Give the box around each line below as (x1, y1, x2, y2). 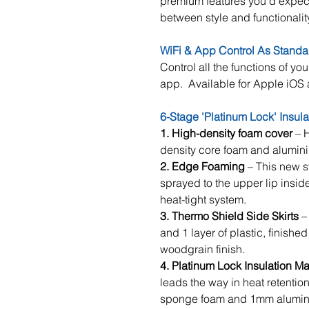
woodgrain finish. (160, 242, 245, 256)
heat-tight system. (160, 192, 246, 206)
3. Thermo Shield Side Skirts (160, 209, 299, 223)
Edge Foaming (172, 159, 248, 173)
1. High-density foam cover (160, 126, 292, 140)
